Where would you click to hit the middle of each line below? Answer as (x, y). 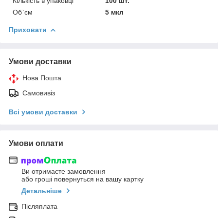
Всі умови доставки (43, 112)
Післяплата (39, 207)
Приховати (28, 29)
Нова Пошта (42, 78)
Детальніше (42, 191)
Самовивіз (39, 93)
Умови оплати (36, 143)
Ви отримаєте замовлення (64, 172)
